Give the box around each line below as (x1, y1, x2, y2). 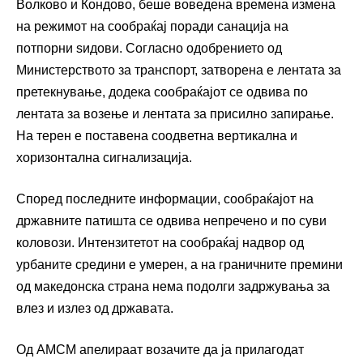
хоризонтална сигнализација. (16, 151, 192, 165)
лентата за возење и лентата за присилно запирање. (16, 107, 334, 122)
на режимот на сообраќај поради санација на (16, 19, 288, 34)
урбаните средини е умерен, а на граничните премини (16, 258, 343, 272)
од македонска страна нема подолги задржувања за (16, 280, 330, 294)
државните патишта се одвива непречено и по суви (16, 214, 327, 228)
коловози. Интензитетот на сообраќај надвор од (16, 236, 304, 250)
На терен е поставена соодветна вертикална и (16, 129, 297, 143)
